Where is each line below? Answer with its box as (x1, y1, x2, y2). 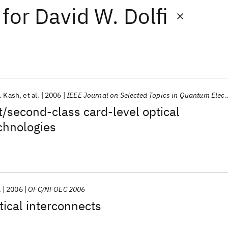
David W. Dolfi (35, 2, 168, 30)
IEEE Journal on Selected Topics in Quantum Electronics (67, 91, 225, 100)
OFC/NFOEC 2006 (28, 185, 85, 194)
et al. (23, 91, 40, 100)
